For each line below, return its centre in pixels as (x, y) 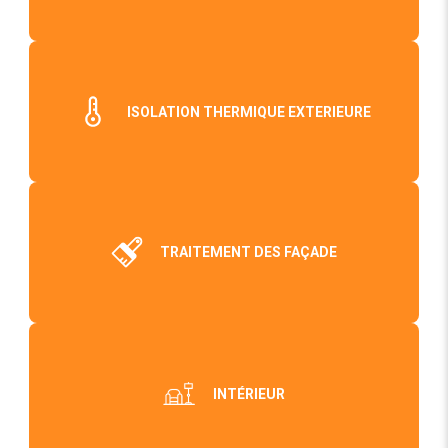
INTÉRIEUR (248, 393)
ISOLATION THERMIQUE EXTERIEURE (248, 111)
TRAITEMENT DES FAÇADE (249, 252)
